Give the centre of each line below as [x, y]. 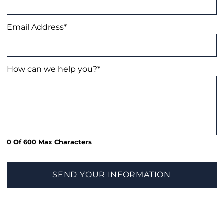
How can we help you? [52, 69]
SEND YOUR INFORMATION [111, 174]
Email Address [35, 27]
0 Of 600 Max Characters [49, 142]
